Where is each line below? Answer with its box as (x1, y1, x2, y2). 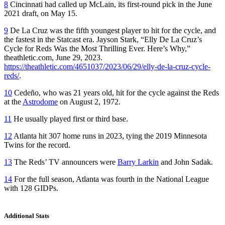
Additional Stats (4, 211, 49, 219)
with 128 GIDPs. (4, 183, 58, 192)
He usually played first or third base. (12, 114, 128, 123)
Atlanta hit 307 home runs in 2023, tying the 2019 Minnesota (12, 131, 207, 140)
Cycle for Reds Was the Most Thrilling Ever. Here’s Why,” (4, 44, 190, 53)
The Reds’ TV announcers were (12, 157, 118, 166)
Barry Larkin (118, 157, 159, 166)
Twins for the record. (4, 140, 70, 149)
